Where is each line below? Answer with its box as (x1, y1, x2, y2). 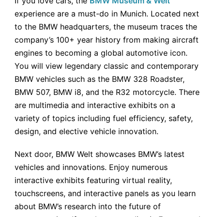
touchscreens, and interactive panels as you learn (15, 188, 196, 199)
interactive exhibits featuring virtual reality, (15, 175, 172, 186)
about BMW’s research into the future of (15, 201, 161, 212)
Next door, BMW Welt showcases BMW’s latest (15, 149, 185, 159)
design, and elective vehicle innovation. (15, 126, 158, 137)
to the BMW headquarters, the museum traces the (15, 22, 197, 32)
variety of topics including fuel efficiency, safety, (15, 113, 193, 124)
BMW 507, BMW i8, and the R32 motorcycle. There (15, 87, 200, 97)
